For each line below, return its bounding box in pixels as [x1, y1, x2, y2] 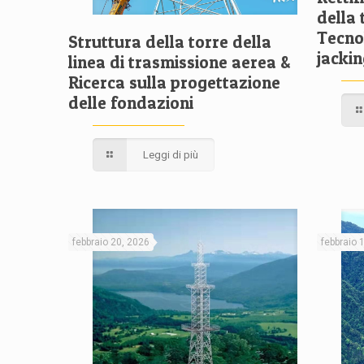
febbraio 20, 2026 [72, 236, 149, 249]
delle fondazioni [68, 93, 193, 114]
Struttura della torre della [68, 32, 271, 53]
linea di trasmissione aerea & [68, 52, 290, 73]
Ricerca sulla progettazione [68, 72, 280, 93]
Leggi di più [143, 149, 199, 162]
